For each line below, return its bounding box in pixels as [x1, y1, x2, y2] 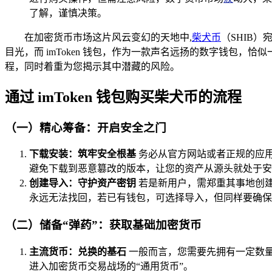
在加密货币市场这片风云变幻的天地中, [24, 32, 192, 42]
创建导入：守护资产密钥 [29, 178, 136, 189]
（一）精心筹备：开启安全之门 [5, 121, 166, 134]
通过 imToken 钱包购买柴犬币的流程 [5, 89, 242, 105]
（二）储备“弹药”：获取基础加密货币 [5, 219, 202, 232]
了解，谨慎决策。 [29, 7, 107, 18]
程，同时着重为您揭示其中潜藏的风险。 [5, 61, 180, 72]
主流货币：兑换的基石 [29, 246, 126, 257]
